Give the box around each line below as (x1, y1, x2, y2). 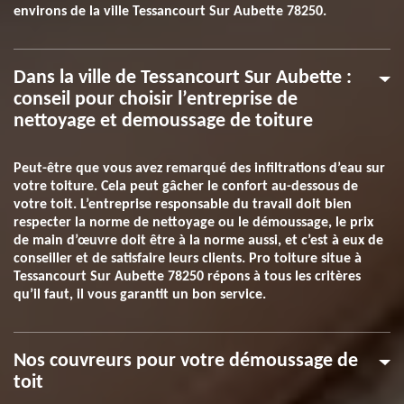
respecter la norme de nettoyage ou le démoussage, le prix (14, 216, 373, 230)
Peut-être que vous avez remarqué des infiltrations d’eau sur (14, 161, 385, 176)
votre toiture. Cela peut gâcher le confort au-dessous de (14, 179, 358, 194)
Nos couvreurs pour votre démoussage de (14, 351, 358, 372)
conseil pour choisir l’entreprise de (14, 89, 298, 110)
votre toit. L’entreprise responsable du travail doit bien (14, 197, 352, 212)
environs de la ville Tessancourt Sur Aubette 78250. (14, 5, 326, 19)
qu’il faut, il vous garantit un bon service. (14, 288, 266, 302)
